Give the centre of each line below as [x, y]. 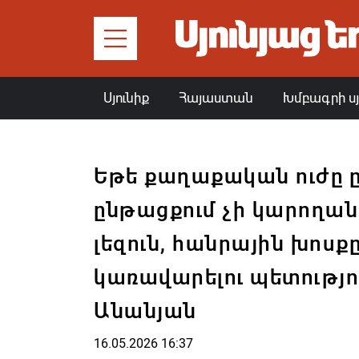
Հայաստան [216, 98]
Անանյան [145, 311]
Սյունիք [126, 98]
